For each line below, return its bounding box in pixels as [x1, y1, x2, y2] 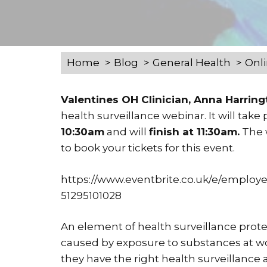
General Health [153, 57, 231, 69]
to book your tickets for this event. [61, 142, 235, 154]
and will [104, 126, 149, 138]
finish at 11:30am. [149, 126, 240, 138]
